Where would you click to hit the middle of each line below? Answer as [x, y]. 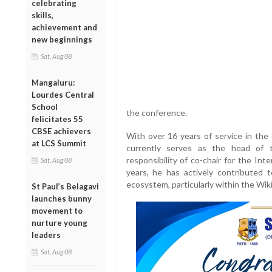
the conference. [156, 113]
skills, [42, 15]
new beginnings [62, 39]
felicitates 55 [57, 119]
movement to [57, 210]
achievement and [64, 27]
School [45, 107]
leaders [46, 235]
